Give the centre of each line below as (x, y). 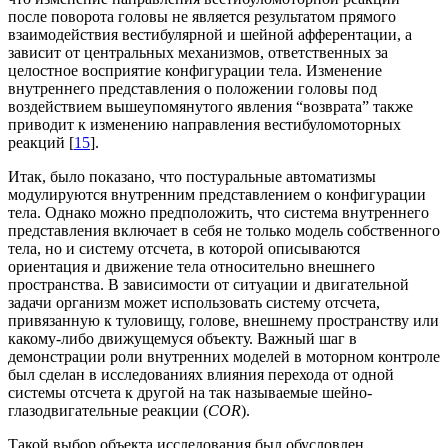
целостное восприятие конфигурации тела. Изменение (195, 70)
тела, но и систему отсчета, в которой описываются (184, 248)
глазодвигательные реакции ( (108, 410)
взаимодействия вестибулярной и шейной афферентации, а (210, 34)
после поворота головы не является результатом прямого (202, 16)
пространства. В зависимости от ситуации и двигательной (208, 284)
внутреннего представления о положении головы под (192, 88)
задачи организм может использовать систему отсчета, (194, 302)
